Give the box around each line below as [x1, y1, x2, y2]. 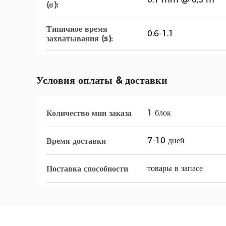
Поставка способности [46, 163, 128, 174]
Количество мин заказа [46, 108, 132, 118]
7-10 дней [147, 136, 185, 145]
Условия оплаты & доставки [36, 74, 167, 86]
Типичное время [46, 24, 107, 34]
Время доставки [46, 136, 106, 146]
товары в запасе [147, 163, 203, 173]
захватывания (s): [46, 34, 112, 43]
